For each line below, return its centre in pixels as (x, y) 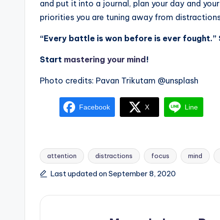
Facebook (95, 107)
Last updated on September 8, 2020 (113, 174)
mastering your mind (105, 59)
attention (62, 156)
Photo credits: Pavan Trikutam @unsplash (119, 80)
